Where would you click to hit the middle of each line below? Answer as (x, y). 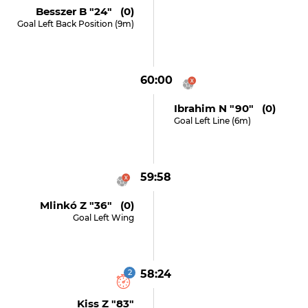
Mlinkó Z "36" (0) (87, 205)
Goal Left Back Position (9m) (76, 24)
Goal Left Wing (104, 218)
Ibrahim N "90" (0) (224, 108)
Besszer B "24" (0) (85, 11)
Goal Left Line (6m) (212, 121)
